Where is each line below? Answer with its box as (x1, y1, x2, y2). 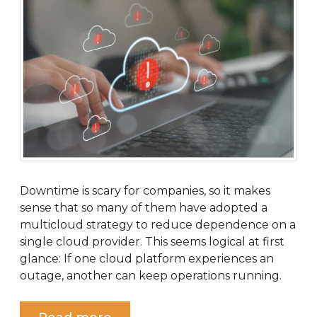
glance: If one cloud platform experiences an (20, 251, 274, 265)
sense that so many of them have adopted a (20, 200, 267, 214)
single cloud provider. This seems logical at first (20, 234, 284, 248)
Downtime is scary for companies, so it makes (20, 183, 270, 197)
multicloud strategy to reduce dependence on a (20, 217, 296, 231)
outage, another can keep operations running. (20, 268, 282, 282)
